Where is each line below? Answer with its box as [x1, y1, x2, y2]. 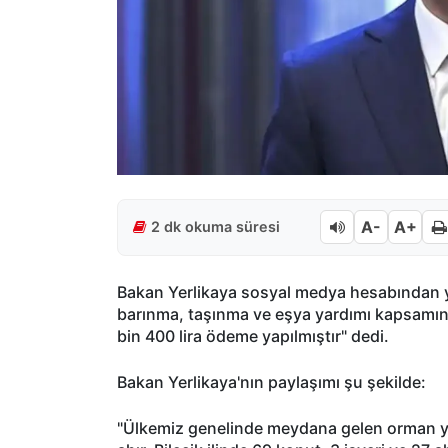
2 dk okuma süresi [151, 218, 280, 236]
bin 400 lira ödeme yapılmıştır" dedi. [117, 325, 393, 346]
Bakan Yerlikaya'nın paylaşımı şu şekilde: [117, 371, 430, 392]
